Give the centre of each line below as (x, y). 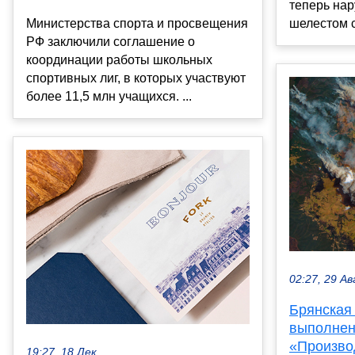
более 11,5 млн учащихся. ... (109, 96)
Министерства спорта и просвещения (137, 23)
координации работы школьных (119, 59)
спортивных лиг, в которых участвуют (136, 78)
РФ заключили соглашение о (111, 41)
